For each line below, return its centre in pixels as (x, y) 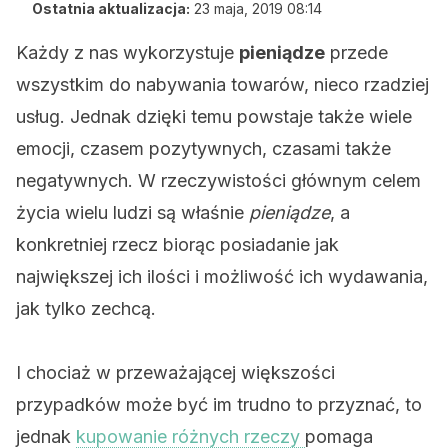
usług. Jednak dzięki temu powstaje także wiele (214, 116)
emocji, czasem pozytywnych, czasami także (203, 148)
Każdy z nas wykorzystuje (127, 52)
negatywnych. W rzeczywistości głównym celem (218, 180)
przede (356, 52)
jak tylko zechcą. (86, 308)
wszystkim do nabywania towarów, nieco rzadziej (222, 84)
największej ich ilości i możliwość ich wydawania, (222, 276)
